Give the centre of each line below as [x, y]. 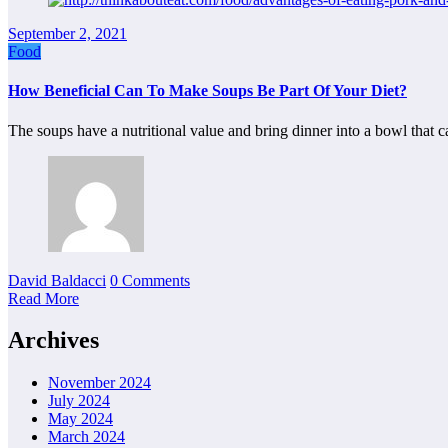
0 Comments [150, 280]
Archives [53, 340]
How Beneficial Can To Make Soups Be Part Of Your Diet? [207, 91]
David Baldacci [57, 280]
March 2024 [86, 437]
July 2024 [79, 401]
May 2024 [80, 419]
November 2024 [99, 383]
